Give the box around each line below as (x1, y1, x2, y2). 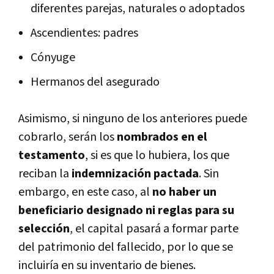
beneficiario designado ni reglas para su (18, 202, 234, 218)
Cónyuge (31, 49, 75, 65)
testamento (18, 147, 85, 163)
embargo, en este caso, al (18, 183, 152, 200)
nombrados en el (117, 128, 207, 145)
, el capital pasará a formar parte (70, 220, 239, 237)
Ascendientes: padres (31, 24, 138, 41)
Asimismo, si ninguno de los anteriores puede (18, 110, 247, 127)
